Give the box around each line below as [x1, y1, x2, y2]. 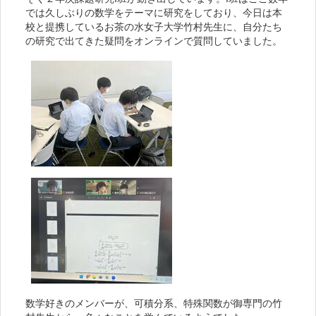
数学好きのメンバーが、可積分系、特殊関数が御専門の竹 [25, 298, 282, 310]
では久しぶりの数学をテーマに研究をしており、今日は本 [25, 7, 282, 19]
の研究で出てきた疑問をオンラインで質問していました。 [25, 35, 282, 47]
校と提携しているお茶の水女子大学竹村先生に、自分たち [25, 21, 282, 33]
